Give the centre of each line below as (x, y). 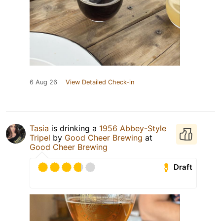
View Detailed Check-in (100, 82)
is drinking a (74, 128)
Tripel (40, 137)
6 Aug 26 (43, 82)
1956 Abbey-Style (133, 128)
